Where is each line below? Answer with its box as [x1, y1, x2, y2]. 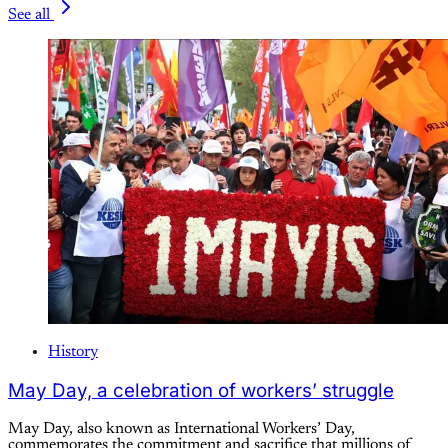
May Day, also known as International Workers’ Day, [8, 420, 355, 437]
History [48, 344, 98, 361]
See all [8, 7, 50, 24]
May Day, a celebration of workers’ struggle [8, 379, 394, 403]
